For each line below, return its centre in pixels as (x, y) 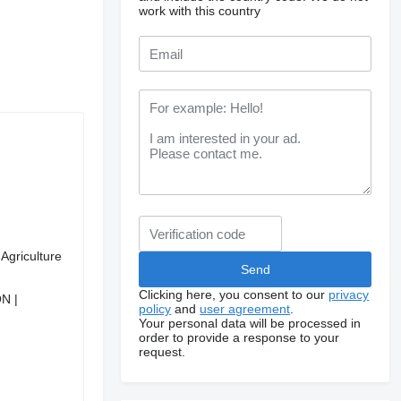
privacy (349, 294)
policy (155, 309)
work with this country (200, 11)
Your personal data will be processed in (250, 323)
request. (162, 352)
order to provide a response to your (239, 337)
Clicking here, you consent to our (234, 294)
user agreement (245, 309)
